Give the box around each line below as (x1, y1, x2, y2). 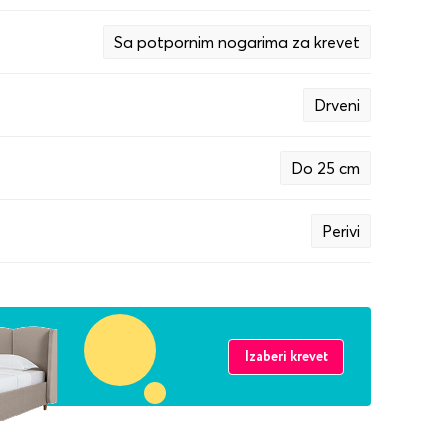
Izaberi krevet (244, 346, 328, 367)
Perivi (322, 221, 360, 241)
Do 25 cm (291, 158, 360, 178)
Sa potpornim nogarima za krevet (114, 32, 360, 52)
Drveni (314, 95, 360, 115)
